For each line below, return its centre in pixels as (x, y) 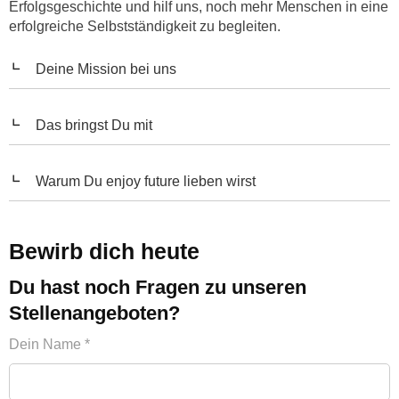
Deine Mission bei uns (106, 69)
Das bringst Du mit (94, 125)
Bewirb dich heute (104, 251)
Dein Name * (49, 344)
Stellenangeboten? (94, 313)
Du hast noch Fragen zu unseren (158, 287)
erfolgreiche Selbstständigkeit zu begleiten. (145, 26)
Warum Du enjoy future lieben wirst (146, 181)
